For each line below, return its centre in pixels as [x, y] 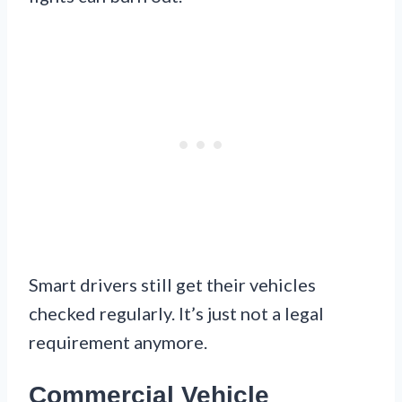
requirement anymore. [118, 342]
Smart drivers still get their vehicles [172, 285]
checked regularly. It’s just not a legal [176, 314]
